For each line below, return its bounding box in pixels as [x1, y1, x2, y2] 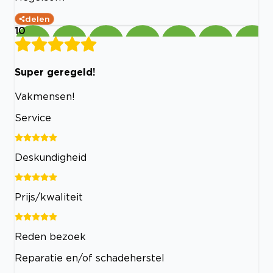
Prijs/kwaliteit [15, 191, 83, 202]
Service [15, 112, 51, 123]
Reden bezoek [15, 230, 86, 242]
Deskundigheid [15, 151, 87, 163]
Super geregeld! [15, 66, 96, 77]
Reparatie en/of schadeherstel [15, 252, 165, 263]
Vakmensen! [15, 90, 75, 102]
